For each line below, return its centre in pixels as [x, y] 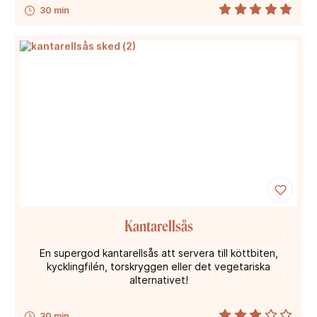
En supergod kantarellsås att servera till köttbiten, [158, 253]
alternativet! [158, 279]
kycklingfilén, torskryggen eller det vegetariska [158, 266]
